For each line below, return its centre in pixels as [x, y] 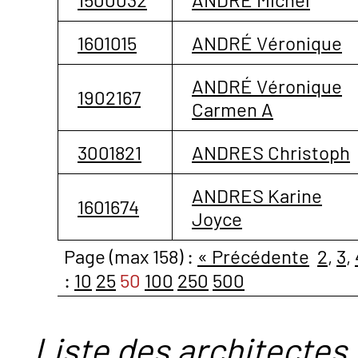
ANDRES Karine [257, 195]
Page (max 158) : [131, 256]
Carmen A [233, 109]
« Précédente [253, 256]
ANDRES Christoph [271, 152]
